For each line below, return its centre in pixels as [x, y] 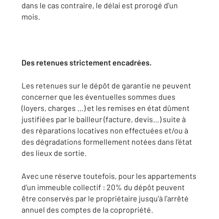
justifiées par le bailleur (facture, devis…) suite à [104, 119]
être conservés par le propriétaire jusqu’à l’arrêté [105, 198]
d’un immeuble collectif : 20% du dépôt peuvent [103, 187]
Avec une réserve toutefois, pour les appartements [109, 176]
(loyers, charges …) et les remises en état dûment [106, 108]
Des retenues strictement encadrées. [87, 62]
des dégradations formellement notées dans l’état [107, 142]
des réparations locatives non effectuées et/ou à [105, 130]
